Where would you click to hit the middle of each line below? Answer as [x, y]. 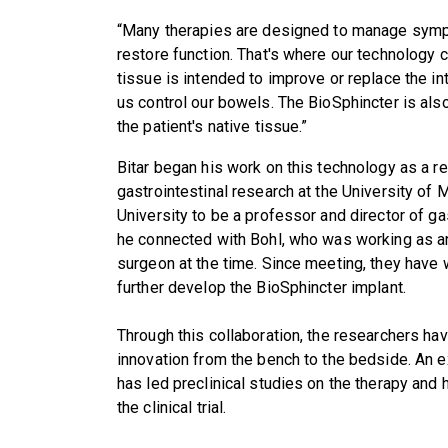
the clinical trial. [172, 407]
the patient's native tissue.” [212, 126]
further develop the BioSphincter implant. [261, 287]
